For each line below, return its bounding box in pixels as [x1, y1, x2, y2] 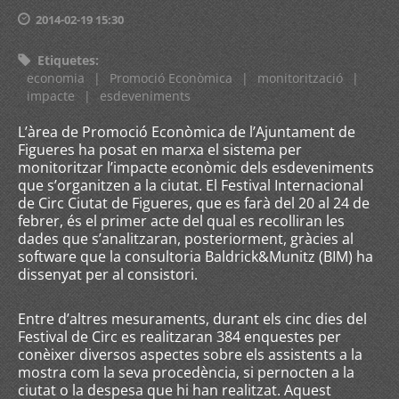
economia [27, 69, 85, 86]
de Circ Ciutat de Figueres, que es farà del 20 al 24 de [18, 193, 370, 213]
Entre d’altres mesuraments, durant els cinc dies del [18, 309, 367, 329]
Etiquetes [37, 52, 95, 69]
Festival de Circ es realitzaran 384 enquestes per [18, 327, 341, 346]
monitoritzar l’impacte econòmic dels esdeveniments [18, 158, 374, 177]
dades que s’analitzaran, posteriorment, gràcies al [18, 229, 354, 248]
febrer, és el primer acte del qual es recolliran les [18, 211, 345, 231]
